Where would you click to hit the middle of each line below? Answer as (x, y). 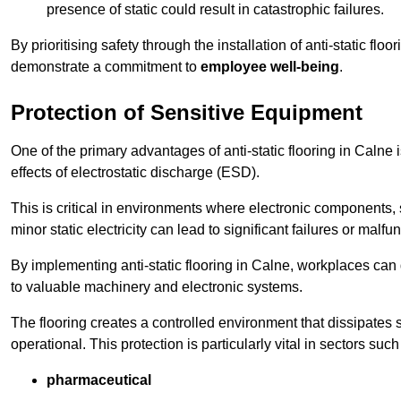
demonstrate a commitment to (106, 67)
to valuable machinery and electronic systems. (157, 287)
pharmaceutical (99, 380)
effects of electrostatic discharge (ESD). (135, 173)
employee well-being (270, 67)
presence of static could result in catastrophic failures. (215, 10)
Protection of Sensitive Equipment (187, 113)
